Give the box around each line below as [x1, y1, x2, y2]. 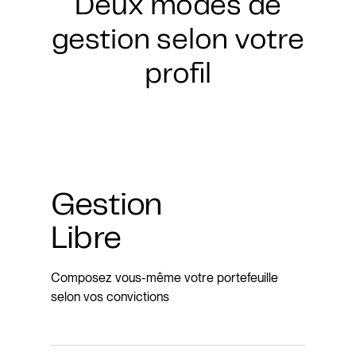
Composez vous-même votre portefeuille [51, 270, 278, 285]
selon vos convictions [51, 289, 169, 304]
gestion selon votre [52, 27, 304, 54]
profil [145, 61, 211, 88]
